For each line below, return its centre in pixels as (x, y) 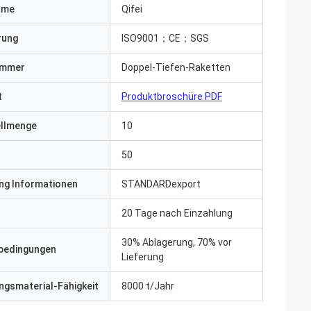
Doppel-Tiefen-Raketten (176, 67)
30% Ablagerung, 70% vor (177, 242)
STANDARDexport (161, 184)
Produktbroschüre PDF (172, 96)
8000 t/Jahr (148, 286)
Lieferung (143, 257)
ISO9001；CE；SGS (165, 38)
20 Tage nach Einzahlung (177, 213)
